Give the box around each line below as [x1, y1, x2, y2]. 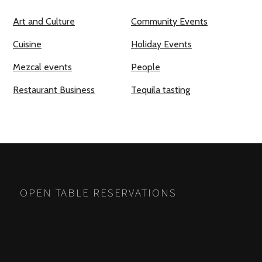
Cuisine [13, 39, 42, 50]
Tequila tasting [131, 84, 190, 95]
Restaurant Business [13, 84, 95, 95]
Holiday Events [131, 39, 192, 50]
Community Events [131, 16, 208, 27]
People [131, 61, 160, 73]
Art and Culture [13, 16, 75, 27]
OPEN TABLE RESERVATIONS [20, 185, 177, 199]
